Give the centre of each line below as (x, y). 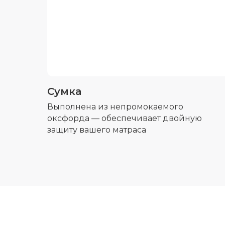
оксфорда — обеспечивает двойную (125, 119)
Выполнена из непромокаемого (115, 107)
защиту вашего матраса (97, 130)
